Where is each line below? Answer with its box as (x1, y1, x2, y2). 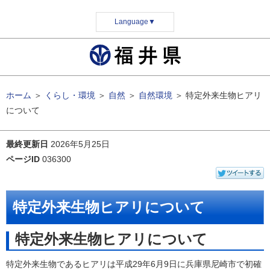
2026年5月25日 (51, 139, 110, 149)
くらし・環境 (45, 90, 95, 100)
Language (115, 17, 148, 26)
